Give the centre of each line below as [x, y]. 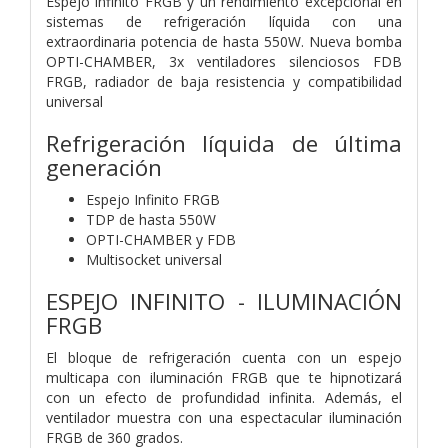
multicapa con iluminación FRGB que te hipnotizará [224, 377]
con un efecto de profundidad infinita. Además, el [224, 397]
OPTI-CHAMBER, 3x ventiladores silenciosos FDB [224, 61]
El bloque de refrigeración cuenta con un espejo [224, 357]
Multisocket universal [154, 259]
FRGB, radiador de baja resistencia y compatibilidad [224, 81]
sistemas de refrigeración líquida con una [224, 21]
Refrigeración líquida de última [224, 143]
